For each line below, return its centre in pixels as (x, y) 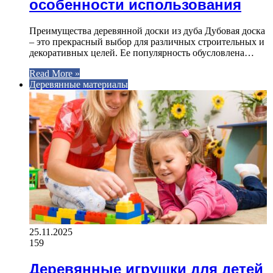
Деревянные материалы (79, 85)
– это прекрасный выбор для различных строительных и (147, 42)
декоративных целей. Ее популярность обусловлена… (142, 53)
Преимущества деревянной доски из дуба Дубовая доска (147, 31)
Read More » (55, 74)
